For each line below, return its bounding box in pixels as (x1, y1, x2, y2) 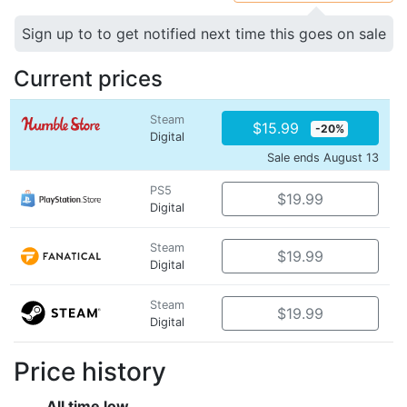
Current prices (14, 65, 163, 92)
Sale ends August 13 (267, 151, 379, 164)
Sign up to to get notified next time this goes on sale (22, 25, 386, 43)
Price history (14, 356, 166, 387)
